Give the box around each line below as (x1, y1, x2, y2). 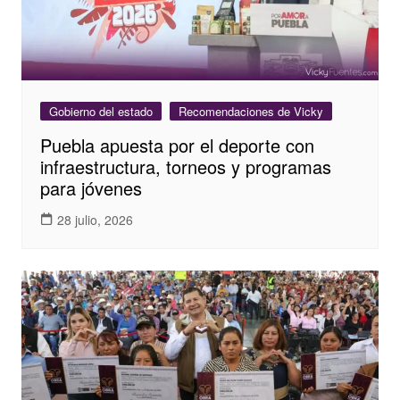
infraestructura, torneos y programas (39, 154, 331, 180)
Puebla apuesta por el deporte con (39, 132, 314, 159)
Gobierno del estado (48, 103, 153, 121)
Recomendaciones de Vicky (178, 103, 323, 121)
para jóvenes (39, 175, 142, 202)
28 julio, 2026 (56, 210, 133, 229)
